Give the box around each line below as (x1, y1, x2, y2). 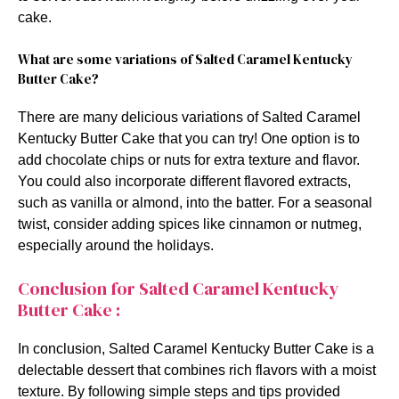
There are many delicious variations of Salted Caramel (18, 109, 361, 125)
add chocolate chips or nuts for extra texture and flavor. (18, 151, 360, 167)
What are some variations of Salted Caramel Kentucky (18, 49, 353, 69)
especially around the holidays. (18, 237, 214, 253)
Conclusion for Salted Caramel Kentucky (18, 275, 338, 301)
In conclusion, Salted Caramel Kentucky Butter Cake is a (18, 340, 374, 356)
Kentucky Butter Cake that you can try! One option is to (18, 130, 360, 146)
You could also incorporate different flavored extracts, (18, 173, 351, 189)
